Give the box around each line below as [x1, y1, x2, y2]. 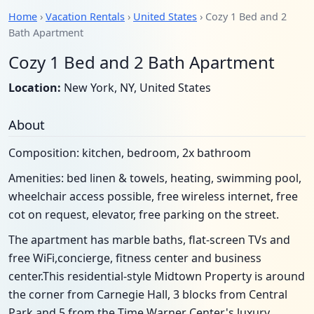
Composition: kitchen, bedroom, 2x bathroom [8, 145, 251, 161]
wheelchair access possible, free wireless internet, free [8, 189, 298, 204]
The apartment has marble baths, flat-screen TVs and [8, 232, 290, 247]
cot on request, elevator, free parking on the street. [8, 207, 279, 222]
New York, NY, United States [61, 80, 211, 95]
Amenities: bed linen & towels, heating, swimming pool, [8, 170, 301, 186]
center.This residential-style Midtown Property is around [8, 268, 305, 284]
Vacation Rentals [46, 10, 125, 23]
